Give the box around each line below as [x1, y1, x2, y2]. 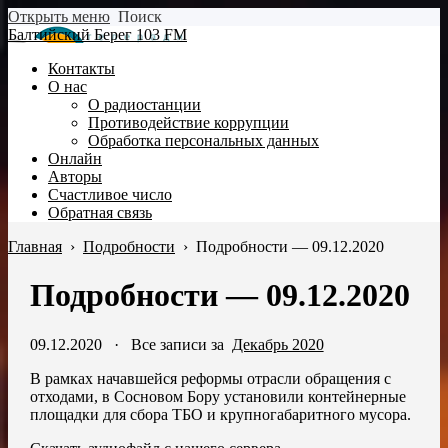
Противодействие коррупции [88, 114, 289, 131]
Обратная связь [48, 204, 152, 221]
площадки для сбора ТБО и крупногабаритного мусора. [29, 405, 411, 423]
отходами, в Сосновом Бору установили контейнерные [29, 387, 406, 405]
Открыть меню [8, 8, 110, 25]
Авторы [48, 168, 102, 185]
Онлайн [48, 150, 102, 167]
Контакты [48, 60, 115, 77]
